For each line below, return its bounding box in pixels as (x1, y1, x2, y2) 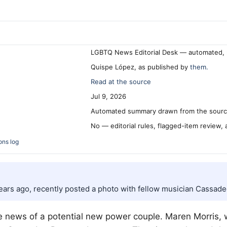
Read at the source (91, 77, 151, 86)
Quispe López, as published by (91, 62, 190, 71)
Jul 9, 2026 (91, 92, 126, 100)
